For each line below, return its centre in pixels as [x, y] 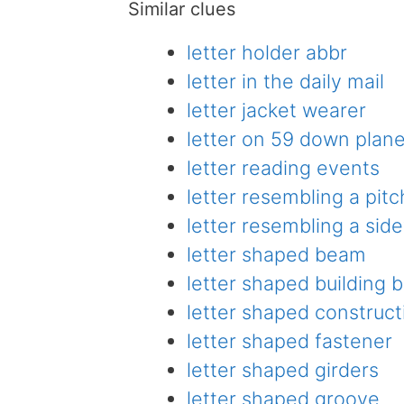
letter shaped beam [276, 255]
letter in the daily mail [285, 82]
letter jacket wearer [276, 110]
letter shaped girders [282, 370]
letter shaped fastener [289, 341]
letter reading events [283, 168]
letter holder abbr [266, 53]
